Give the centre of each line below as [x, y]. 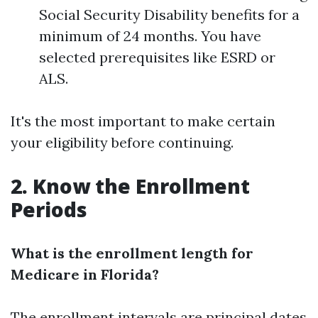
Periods [49, 209]
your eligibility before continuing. [122, 142]
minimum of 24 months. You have [150, 36]
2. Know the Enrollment [130, 186]
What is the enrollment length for [132, 253]
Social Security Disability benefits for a [169, 15]
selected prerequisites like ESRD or [157, 57]
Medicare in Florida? [85, 274]
